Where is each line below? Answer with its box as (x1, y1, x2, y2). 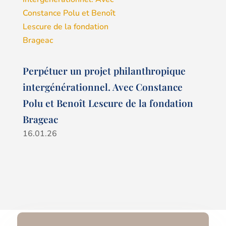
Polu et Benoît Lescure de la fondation (22, 96, 193, 109)
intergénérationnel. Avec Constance (22, 80, 183, 93)
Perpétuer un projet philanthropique (22, 64, 186, 77)
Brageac (22, 112, 58, 126)
